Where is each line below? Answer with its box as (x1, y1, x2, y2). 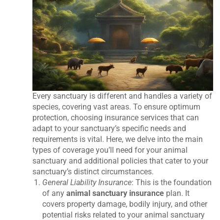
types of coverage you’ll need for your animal (32, 145, 188, 155)
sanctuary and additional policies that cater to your (32, 156, 209, 166)
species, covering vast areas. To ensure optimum (32, 102, 201, 112)
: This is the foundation (132, 178, 212, 188)
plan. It (164, 189, 190, 198)
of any (42, 189, 67, 198)
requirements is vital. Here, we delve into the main (32, 135, 203, 144)
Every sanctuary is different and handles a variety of (32, 91, 213, 101)
